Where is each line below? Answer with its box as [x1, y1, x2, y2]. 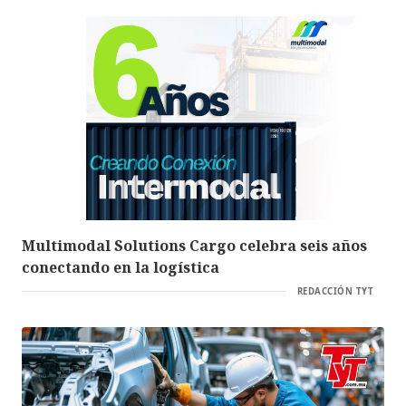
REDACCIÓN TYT [296, 285, 373, 297]
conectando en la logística [22, 256, 219, 277]
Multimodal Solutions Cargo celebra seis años [22, 235, 367, 256]
